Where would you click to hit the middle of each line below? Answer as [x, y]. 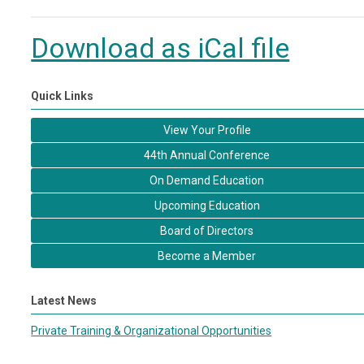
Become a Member [207, 256]
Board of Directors [207, 231]
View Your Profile [207, 130]
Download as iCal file [160, 48]
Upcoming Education [207, 206]
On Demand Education [207, 180]
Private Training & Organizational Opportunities [152, 331]
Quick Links [63, 96]
